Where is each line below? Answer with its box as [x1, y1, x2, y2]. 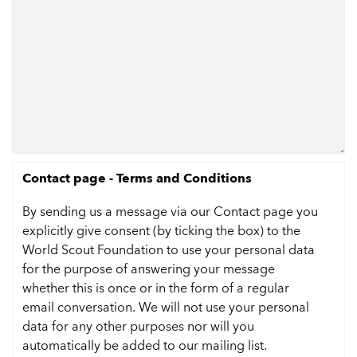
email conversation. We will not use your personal [22, 299, 309, 315]
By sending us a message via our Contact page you [22, 203, 318, 219]
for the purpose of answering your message [22, 261, 275, 277]
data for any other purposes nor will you [22, 318, 254, 334]
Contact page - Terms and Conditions [22, 170, 252, 186]
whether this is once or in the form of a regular [22, 280, 289, 296]
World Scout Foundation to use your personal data [22, 241, 315, 257]
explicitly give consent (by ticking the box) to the [22, 222, 300, 238]
